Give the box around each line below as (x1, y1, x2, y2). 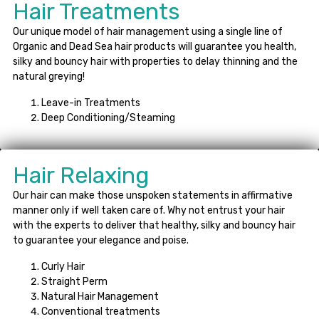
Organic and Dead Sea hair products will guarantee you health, (13, 40, 296, 53)
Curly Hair (41, 260, 85, 273)
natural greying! (13, 70, 85, 83)
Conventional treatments (41, 305, 160, 318)
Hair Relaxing (13, 161, 149, 189)
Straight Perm (41, 275, 108, 288)
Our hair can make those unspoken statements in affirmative (13, 189, 293, 202)
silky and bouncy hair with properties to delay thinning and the (13, 55, 298, 68)
